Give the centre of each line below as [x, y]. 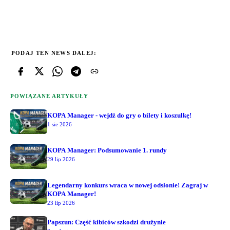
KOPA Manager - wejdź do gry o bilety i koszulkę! [119, 115]
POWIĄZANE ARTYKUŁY [49, 96]
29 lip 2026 [61, 159]
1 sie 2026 [60, 124]
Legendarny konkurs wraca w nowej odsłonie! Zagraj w [128, 185]
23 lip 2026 [61, 203]
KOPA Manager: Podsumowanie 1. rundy [107, 150]
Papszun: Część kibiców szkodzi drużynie [107, 222]
